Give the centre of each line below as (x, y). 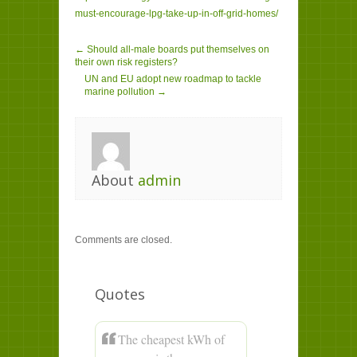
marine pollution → (126, 92)
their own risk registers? (126, 62)
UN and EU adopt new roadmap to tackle (173, 79)
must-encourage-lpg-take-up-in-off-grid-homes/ (177, 14)
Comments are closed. (124, 240)
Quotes (120, 294)
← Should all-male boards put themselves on (172, 49)
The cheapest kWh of (171, 339)
